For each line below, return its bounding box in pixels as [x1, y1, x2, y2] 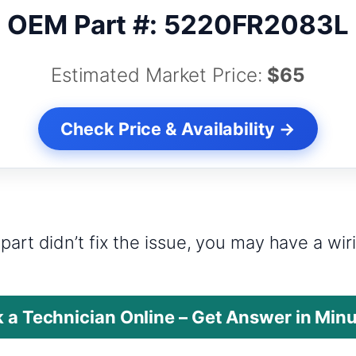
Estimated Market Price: [50, 64, 268, 87]
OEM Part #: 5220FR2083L [7, 9, 349, 41]
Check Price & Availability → [60, 118, 296, 140]
